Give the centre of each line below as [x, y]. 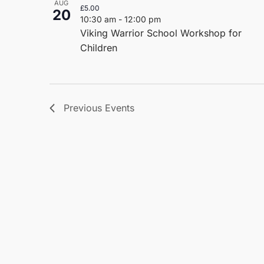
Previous [84, 108]
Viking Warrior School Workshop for [161, 33]
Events [120, 108]
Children [99, 47]
